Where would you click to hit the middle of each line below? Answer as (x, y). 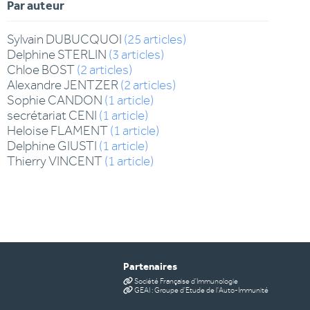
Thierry (27, 162)
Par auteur (36, 8)
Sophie (26, 101)
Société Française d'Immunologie (186, 282)
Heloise (28, 131)
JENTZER (91, 85)
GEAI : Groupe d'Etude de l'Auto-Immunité (201, 291)
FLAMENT (79, 131)
